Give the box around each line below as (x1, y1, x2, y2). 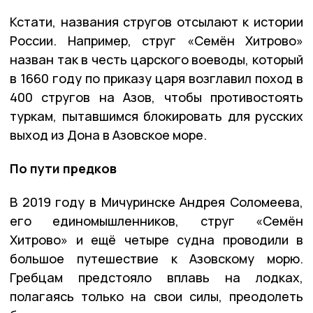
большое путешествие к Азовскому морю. (10, 249, 303, 267)
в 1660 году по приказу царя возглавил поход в (10, 69, 303, 87)
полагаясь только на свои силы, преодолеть (10, 287, 303, 305)
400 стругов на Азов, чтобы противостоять (10, 88, 303, 105)
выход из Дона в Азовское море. (10, 126, 207, 143)
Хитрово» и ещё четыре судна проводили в (10, 231, 303, 248)
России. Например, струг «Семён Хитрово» (10, 31, 303, 49)
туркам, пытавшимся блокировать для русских (10, 107, 303, 124)
